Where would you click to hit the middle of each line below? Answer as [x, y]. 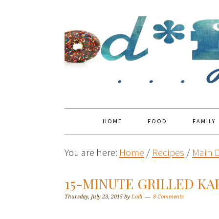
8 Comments [168, 197]
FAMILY [204, 121]
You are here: [92, 152]
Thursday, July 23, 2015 [94, 197]
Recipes [168, 152]
